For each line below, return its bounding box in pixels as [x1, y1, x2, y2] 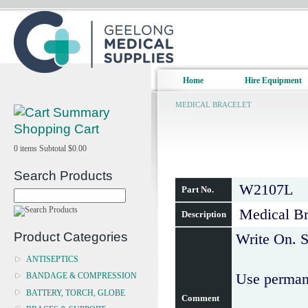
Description [179, 209, 226, 219]
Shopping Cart [14, 122, 99, 136]
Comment [179, 293, 219, 303]
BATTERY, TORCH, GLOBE [26, 287, 125, 298]
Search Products [14, 168, 113, 183]
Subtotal [39, 144, 68, 153]
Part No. [179, 184, 214, 195]
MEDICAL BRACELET [175, 100, 252, 109]
